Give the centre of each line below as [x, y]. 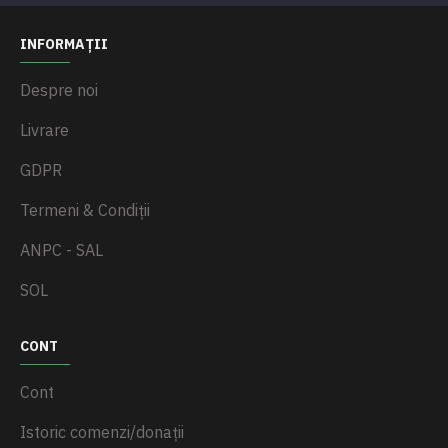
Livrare [44, 130]
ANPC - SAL [61, 250]
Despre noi [59, 90]
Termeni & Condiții [85, 210]
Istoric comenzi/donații [102, 432]
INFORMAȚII [64, 44]
